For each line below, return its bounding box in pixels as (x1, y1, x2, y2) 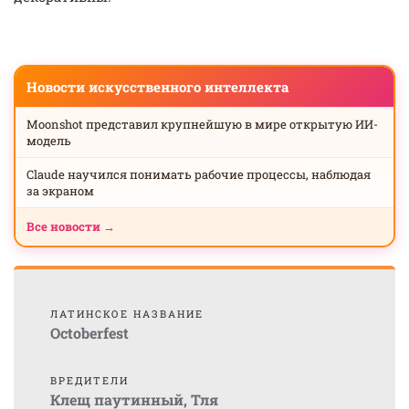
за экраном (26, 183, 94, 199)
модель (26, 132, 71, 149)
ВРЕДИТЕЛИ (50, 373, 129, 387)
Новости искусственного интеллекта (26, 78, 288, 96)
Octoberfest (50, 323, 129, 342)
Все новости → (26, 218, 115, 235)
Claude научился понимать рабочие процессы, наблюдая (26, 166, 371, 183)
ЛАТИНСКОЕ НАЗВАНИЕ (50, 307, 204, 320)
